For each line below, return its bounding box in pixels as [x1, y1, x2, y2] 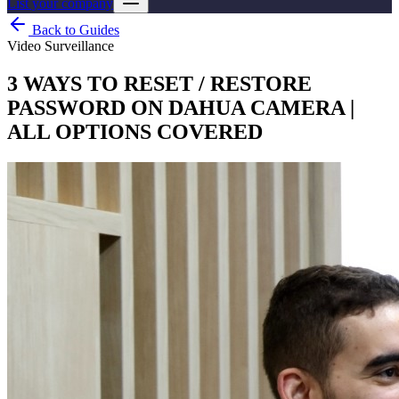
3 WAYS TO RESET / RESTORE [7, 71, 312, 95]
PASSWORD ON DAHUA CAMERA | [7, 95, 354, 119]
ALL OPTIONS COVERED [7, 119, 263, 143]
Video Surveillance [7, 38, 114, 53]
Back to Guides [28, 22, 119, 37]
